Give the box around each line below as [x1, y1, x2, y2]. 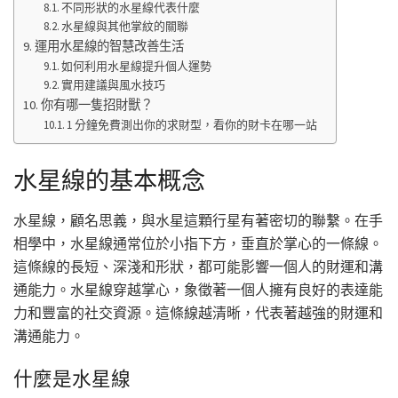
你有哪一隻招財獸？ [40, 97, 153, 114]
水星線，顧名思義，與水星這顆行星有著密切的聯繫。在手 [13, 211, 383, 229]
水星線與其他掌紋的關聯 [61, 19, 189, 35]
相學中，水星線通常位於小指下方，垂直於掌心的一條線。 [13, 234, 383, 252]
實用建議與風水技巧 [61, 77, 166, 93]
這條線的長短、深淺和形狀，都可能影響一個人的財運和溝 [13, 257, 383, 275]
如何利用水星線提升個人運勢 [61, 59, 212, 75]
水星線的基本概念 [13, 164, 205, 195]
